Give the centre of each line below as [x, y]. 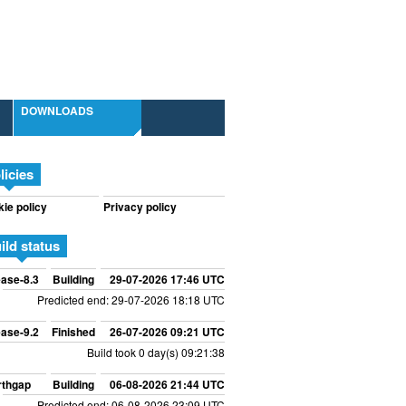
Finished [73, 331]
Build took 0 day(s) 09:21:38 [156, 352]
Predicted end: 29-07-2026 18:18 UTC [131, 299]
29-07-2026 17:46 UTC [167, 279]
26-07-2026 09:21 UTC [167, 331]
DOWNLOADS [57, 111]
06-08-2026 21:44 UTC [167, 384]
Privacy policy [140, 207]
